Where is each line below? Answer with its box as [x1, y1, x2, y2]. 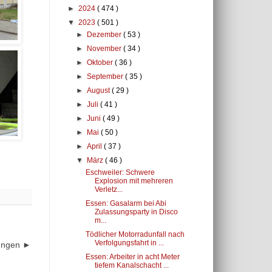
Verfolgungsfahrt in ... [94, 239, 164, 247]
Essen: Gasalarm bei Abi [85, 199, 166, 208]
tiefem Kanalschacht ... [94, 261, 169, 270]
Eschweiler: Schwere [85, 168, 155, 177]
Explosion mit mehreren [94, 177, 173, 185]
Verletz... [94, 185, 123, 194]
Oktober [87, 58, 115, 67]
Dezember [87, 30, 124, 39]
